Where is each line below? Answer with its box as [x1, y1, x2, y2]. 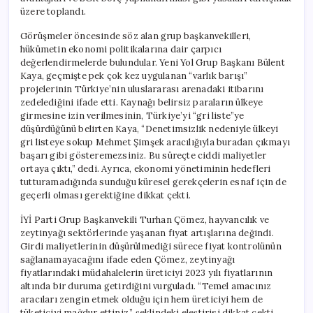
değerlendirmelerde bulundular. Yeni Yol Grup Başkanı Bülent [20, 56, 285, 68]
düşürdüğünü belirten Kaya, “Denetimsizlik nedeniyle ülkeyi [20, 122, 279, 135]
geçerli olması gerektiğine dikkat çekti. [20, 189, 191, 201]
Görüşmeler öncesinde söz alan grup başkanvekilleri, [20, 29, 252, 42]
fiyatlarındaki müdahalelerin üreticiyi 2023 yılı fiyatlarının [20, 266, 273, 279]
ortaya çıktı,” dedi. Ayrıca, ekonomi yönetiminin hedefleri [20, 162, 271, 175]
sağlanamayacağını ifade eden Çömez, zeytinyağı [20, 253, 235, 265]
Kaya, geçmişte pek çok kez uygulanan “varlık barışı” [20, 69, 248, 82]
